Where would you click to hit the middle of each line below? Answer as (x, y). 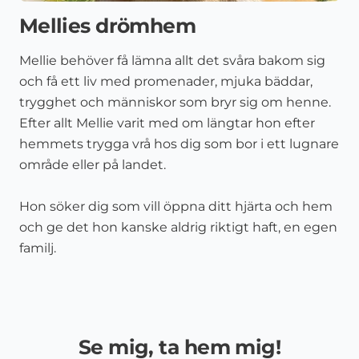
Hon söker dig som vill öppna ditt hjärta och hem (175, 206)
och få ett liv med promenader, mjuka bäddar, (165, 81)
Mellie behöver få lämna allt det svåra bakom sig (172, 60)
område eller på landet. (92, 164)
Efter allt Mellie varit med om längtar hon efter (167, 123)
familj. (37, 248)
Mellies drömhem (107, 25)
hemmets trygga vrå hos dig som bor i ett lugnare (179, 143)
